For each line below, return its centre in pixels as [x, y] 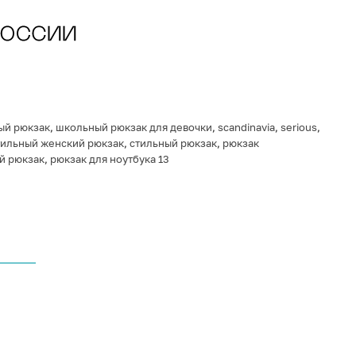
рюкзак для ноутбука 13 [109, 159]
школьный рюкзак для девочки [133, 127]
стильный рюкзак [173, 143]
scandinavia [246, 127]
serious [298, 127]
